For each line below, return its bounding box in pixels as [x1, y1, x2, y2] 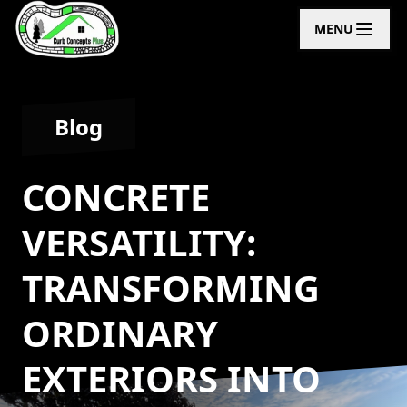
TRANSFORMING [22, 263, 320, 313]
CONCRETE [22, 172, 210, 222]
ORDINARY [22, 308, 218, 358]
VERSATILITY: [22, 217, 256, 267]
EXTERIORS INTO [22, 353, 321, 403]
